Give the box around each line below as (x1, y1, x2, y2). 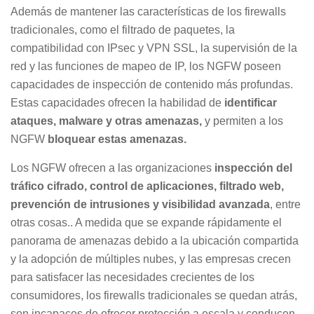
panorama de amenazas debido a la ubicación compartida (11, 235, 299, 247)
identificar (224, 97, 277, 109)
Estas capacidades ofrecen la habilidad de (11, 97, 224, 109)
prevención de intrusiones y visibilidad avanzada (11, 198, 270, 210)
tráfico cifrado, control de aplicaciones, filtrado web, (11, 180, 284, 192)
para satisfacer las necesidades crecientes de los (11, 271, 254, 283)
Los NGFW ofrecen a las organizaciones (11, 162, 214, 174)
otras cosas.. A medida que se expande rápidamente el (11, 217, 282, 228)
